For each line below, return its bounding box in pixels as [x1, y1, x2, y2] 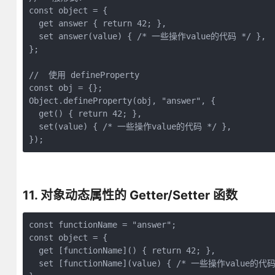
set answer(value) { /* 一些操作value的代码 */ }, [28, 31, 266, 41]
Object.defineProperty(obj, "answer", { [28, 96, 215, 106]
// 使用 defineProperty [28, 70, 139, 80]
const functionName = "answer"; [28, 220, 176, 230]
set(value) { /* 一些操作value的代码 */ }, [28, 122, 231, 131]
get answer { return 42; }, [28, 18, 166, 28]
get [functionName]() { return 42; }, [28, 246, 215, 255]
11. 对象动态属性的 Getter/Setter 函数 [22, 188, 238, 203]
